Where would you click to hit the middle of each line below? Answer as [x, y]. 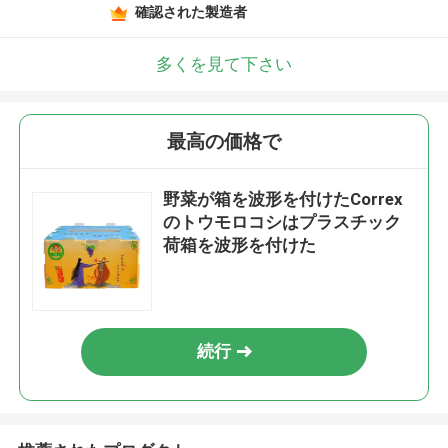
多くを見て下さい [224, 63]
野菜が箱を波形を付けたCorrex [283, 199]
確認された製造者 [190, 11]
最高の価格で [224, 142]
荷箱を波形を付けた [240, 245]
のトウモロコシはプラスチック [282, 222]
